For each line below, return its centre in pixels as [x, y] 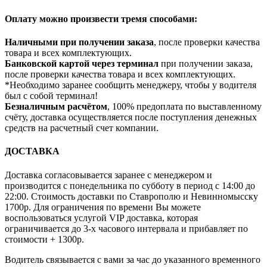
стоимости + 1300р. [44, 239]
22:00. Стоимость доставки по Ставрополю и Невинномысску [131, 196]
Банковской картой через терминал [82, 64]
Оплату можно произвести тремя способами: [101, 18]
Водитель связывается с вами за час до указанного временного [133, 259]
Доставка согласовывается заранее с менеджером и [108, 175]
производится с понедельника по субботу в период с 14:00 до [130, 185]
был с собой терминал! [51, 96]
